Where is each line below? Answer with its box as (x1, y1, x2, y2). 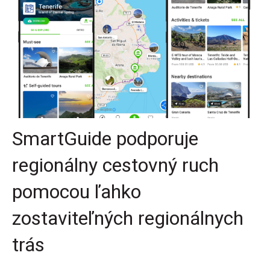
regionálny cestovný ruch (12, 153, 219, 177)
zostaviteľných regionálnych (12, 206, 243, 230)
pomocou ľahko (12, 180, 141, 203)
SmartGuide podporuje (12, 127, 198, 150)
